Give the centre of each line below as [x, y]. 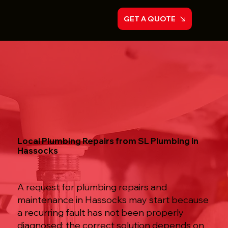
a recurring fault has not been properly [100, 213]
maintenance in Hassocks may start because [113, 200]
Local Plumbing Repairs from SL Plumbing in [108, 141]
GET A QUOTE [150, 19]
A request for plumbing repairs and [92, 187]
